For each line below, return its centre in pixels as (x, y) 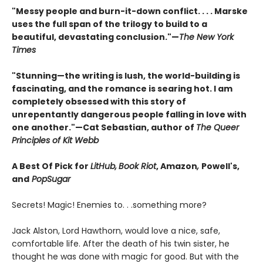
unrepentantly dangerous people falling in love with (129, 115)
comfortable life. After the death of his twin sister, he (121, 244)
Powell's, (220, 166)
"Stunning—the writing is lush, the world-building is (126, 76)
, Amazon (177, 166)
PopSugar (50, 179)
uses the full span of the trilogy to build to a (109, 24)
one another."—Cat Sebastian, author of (104, 128)
